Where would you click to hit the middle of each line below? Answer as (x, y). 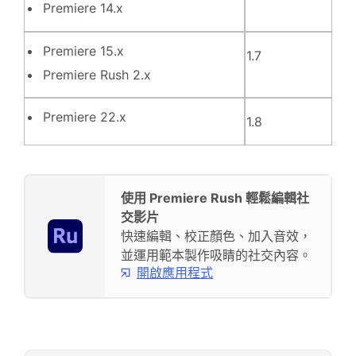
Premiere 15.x (83, 51)
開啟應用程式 (175, 272)
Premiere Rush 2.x (97, 75)
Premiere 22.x (85, 117)
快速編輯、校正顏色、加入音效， (216, 236)
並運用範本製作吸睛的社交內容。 (216, 255)
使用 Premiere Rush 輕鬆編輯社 (215, 198)
